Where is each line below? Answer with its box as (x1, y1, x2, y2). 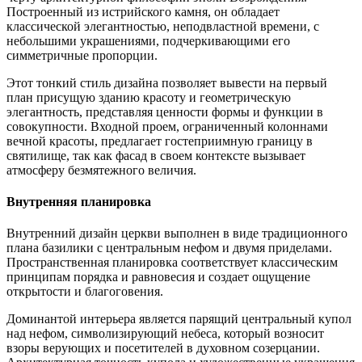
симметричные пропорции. (6, 48, 158, 62)
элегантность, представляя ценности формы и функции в (6, 104, 323, 119)
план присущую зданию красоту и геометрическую (6, 90, 291, 104)
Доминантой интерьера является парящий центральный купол (6, 312, 351, 326)
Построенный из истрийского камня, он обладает (6, 4, 280, 19)
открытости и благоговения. (6, 284, 163, 299)
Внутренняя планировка (6, 194, 151, 208)
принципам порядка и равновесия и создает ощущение (6, 270, 310, 284)
